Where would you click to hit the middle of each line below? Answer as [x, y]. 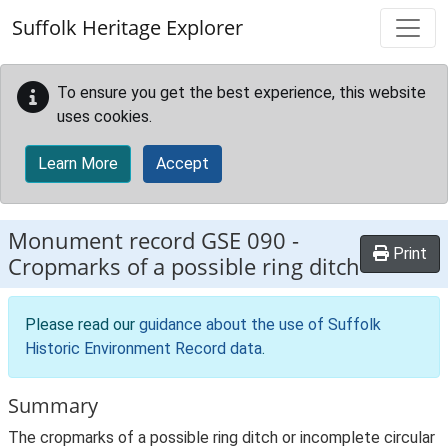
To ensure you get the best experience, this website [241, 92]
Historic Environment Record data [143, 348]
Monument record [104, 240]
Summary [53, 405]
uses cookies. [104, 116]
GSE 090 [243, 240]
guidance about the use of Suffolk [260, 324]
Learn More [78, 163]
